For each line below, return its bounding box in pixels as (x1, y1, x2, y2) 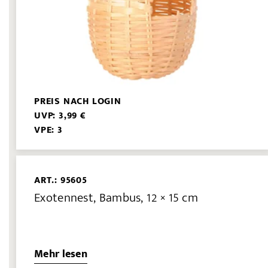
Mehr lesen (34, 245, 87, 263)
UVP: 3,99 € (34, 108, 86, 124)
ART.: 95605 (34, 172, 87, 189)
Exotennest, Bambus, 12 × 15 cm (34, 187, 198, 208)
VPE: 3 (34, 122, 63, 139)
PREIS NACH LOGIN (34, 93, 121, 110)
